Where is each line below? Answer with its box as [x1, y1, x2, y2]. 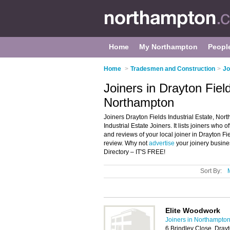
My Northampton [139, 43, 198, 51]
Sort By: [200, 167, 222, 175]
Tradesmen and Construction [130, 65, 215, 72]
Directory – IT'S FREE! [104, 148, 165, 156]
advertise [149, 140, 175, 147]
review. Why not [104, 140, 149, 147]
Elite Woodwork [165, 206, 220, 215]
